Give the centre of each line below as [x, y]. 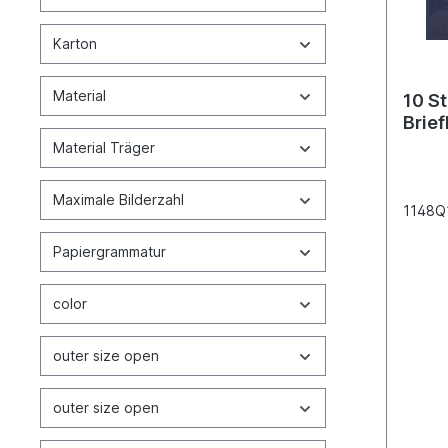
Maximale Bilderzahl [118, 199]
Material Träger [104, 147]
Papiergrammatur [109, 251]
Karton [75, 43]
